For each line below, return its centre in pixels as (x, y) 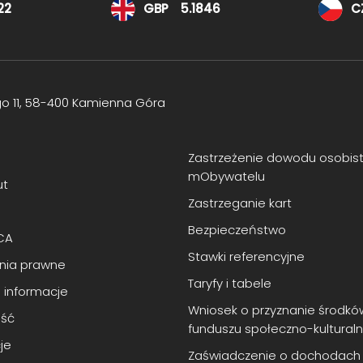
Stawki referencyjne (246, 256)
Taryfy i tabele (229, 283)
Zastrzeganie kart (239, 203)
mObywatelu (226, 176)
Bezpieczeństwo (237, 229)
